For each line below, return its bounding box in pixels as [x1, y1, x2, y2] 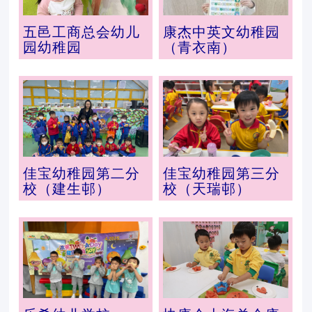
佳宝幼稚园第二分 [23, 166, 141, 181]
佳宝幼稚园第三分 [162, 166, 280, 181]
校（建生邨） [23, 181, 111, 196]
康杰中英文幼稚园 [162, 24, 280, 40]
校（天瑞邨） [162, 181, 251, 196]
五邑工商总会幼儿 [23, 24, 141, 40]
